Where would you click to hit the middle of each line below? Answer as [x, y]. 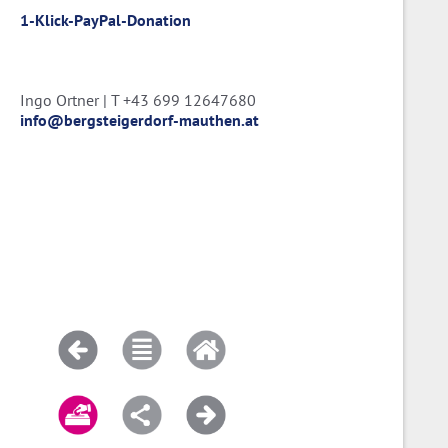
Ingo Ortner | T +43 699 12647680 [138, 100]
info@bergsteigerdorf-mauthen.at [139, 120]
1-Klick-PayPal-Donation [105, 20]
